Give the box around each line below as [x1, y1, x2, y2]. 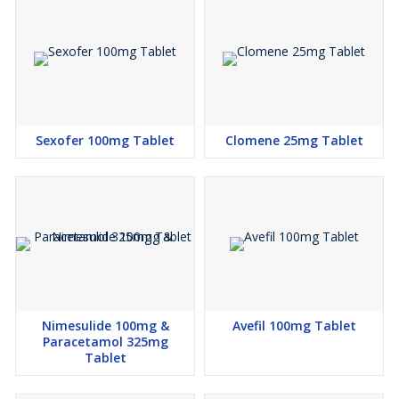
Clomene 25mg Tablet [224, 132, 363, 150]
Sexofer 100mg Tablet [36, 132, 175, 150]
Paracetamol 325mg [42, 333, 168, 351]
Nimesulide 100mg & [41, 317, 169, 335]
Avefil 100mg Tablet [232, 317, 356, 335]
